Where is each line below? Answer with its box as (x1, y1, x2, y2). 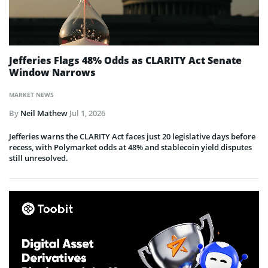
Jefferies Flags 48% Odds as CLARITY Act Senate (9, 54, 242, 68)
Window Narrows (9, 66, 96, 80)
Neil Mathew (20, 108, 68, 119)
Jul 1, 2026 (69, 108, 105, 119)
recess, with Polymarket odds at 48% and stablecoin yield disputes (9, 142, 252, 153)
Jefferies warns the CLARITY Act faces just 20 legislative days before (9, 131, 255, 142)
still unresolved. (9, 153, 68, 164)
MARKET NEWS (9, 90, 54, 99)
